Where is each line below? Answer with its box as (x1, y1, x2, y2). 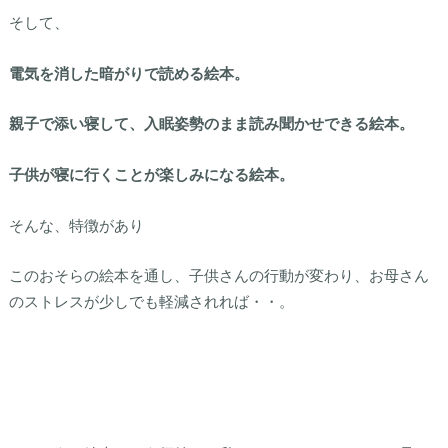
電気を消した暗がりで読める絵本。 (8, 63, 249, 82)
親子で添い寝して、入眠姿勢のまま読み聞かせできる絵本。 (8, 114, 414, 133)
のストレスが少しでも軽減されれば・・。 (8, 292, 294, 311)
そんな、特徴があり (8, 215, 144, 234)
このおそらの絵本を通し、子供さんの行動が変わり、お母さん (8, 266, 429, 285)
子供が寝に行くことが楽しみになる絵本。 (8, 165, 294, 183)
